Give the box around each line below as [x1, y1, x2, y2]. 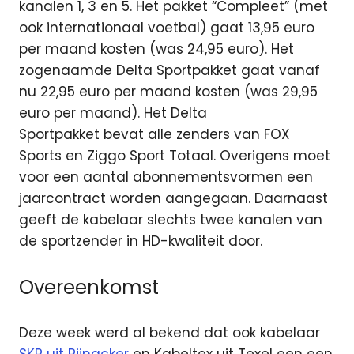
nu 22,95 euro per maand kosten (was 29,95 [19, 82, 318, 102]
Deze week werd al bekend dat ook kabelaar [19, 323, 320, 343]
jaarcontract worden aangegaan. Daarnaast [19, 189, 328, 209]
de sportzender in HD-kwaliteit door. [19, 232, 262, 251]
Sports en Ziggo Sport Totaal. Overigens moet [19, 146, 330, 166]
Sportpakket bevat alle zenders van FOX [19, 125, 290, 145]
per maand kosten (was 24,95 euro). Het [19, 40, 294, 59]
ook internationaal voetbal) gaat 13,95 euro [19, 18, 314, 38]
